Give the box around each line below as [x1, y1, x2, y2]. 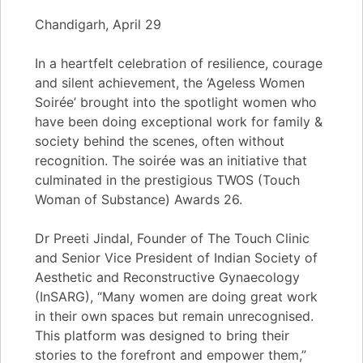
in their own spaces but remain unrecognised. [35, 308, 314, 324]
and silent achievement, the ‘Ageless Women [35, 75, 305, 91]
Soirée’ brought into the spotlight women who [35, 94, 317, 110]
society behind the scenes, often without [35, 133, 284, 149]
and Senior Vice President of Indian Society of [35, 250, 318, 266]
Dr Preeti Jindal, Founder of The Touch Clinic [35, 230, 310, 246]
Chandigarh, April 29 [35, 16, 161, 32]
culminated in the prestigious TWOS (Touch [35, 172, 300, 188]
